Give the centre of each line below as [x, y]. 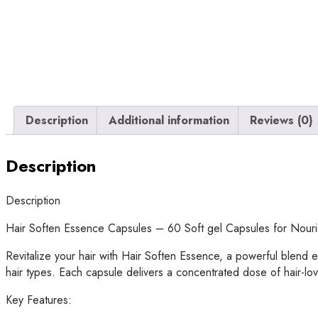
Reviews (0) [281, 121]
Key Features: [39, 300]
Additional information [169, 121]
